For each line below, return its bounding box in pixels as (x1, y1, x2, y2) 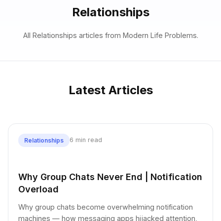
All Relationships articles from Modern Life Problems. (23, 31, 198, 39)
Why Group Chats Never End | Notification (18, 171, 202, 182)
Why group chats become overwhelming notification (18, 202, 193, 211)
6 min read (70, 136, 102, 144)
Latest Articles (68, 82, 153, 97)
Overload (18, 184, 59, 194)
